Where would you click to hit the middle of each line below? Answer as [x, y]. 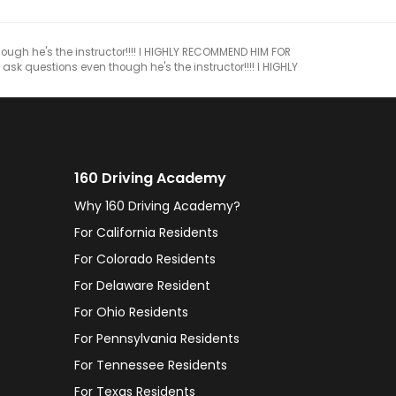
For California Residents [146, 232]
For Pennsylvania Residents [156, 339]
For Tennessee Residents [150, 365]
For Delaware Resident [142, 286]
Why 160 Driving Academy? [157, 206]
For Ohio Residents [131, 312]
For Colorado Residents [145, 259]
